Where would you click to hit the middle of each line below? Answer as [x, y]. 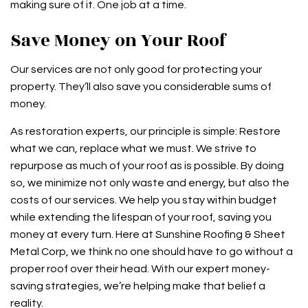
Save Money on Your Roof [119, 41]
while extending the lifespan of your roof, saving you [141, 218]
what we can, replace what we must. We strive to [133, 149]
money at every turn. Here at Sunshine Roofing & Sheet [148, 235]
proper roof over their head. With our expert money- [140, 269]
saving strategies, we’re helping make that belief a [138, 286]
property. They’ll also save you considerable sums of [141, 87]
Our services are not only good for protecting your [136, 70]
